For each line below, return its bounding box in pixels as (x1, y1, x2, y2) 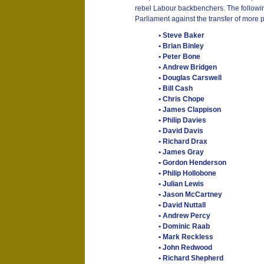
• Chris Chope (158, 95, 204, 103)
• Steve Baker (158, 31, 204, 39)
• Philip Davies (158, 116, 206, 124)
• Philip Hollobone (158, 169, 216, 177)
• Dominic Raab (158, 222, 210, 230)
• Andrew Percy (158, 212, 210, 220)
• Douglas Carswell (158, 74, 222, 82)
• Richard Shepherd (158, 254, 223, 262)
